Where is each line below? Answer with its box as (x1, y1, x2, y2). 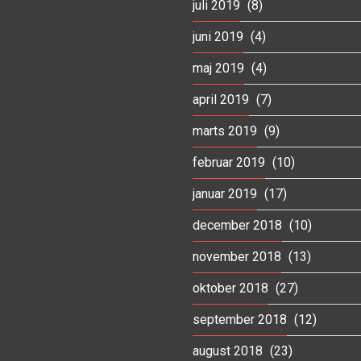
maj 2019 (193, 60, 244, 76)
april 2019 (193, 91, 249, 107)
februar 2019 (193, 154, 265, 170)
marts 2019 (193, 122, 257, 139)
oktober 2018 (193, 280, 268, 296)
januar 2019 (193, 185, 257, 201)
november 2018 (193, 248, 281, 264)
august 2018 (193, 342, 263, 359)
